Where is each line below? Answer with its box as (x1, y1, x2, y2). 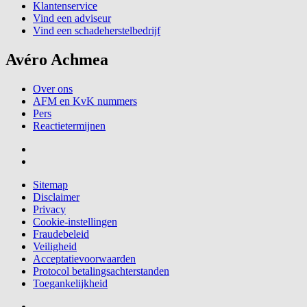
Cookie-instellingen (33, 215, 117, 228)
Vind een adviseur (33, 12, 111, 24)
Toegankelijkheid (33, 277, 108, 289)
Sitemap (33, 178, 68, 191)
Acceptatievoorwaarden (33, 252, 136, 265)
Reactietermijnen (33, 119, 106, 132)
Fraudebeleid (33, 228, 89, 240)
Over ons (33, 82, 73, 95)
